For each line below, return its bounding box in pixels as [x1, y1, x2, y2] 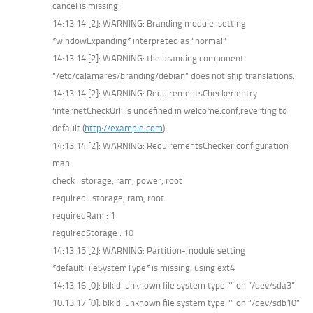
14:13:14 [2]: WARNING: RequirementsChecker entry [52, 87, 257, 99]
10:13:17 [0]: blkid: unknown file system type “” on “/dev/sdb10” [52, 297, 300, 308]
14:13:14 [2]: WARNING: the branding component [52, 52, 244, 64]
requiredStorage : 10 [52, 227, 133, 238]
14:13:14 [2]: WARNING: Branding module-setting [52, 17, 246, 29]
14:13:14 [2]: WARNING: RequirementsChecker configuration [52, 140, 289, 151]
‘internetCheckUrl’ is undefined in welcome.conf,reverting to [52, 105, 287, 116]
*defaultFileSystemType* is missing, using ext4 [52, 262, 235, 273]
